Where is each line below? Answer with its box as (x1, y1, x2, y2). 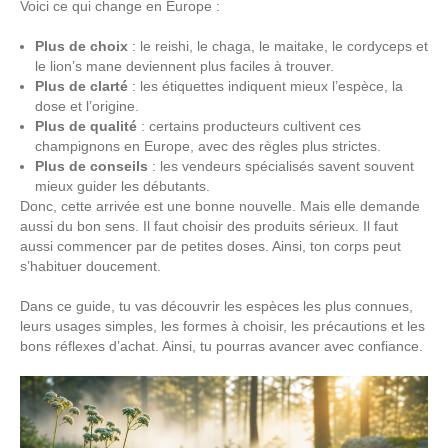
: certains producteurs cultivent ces (137, 118, 361, 134)
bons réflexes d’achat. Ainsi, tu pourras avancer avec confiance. (20, 338, 423, 354)
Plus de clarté (35, 78, 128, 94)
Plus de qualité (35, 118, 137, 134)
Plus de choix (35, 38, 128, 54)
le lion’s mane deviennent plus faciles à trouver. (35, 58, 334, 74)
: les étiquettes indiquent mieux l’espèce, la (128, 78, 403, 94)
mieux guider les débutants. (35, 178, 210, 194)
